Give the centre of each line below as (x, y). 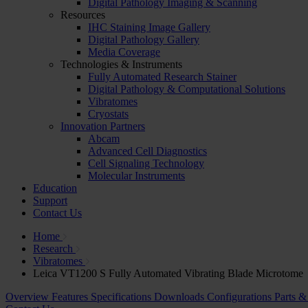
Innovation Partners (103, 126)
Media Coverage (124, 52)
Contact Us (57, 213)
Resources (83, 15)
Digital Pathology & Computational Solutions (187, 89)
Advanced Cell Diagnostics (147, 151)
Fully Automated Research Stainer (162, 77)
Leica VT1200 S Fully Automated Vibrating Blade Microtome (168, 273)
